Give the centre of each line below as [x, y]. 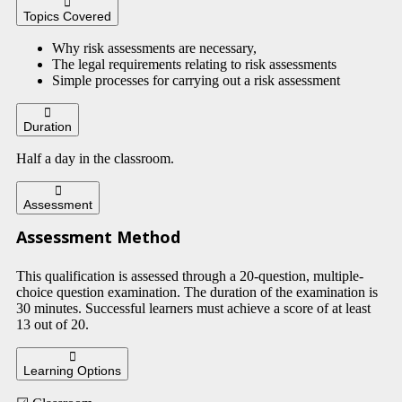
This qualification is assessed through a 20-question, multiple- [190, 275]
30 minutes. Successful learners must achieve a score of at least [193, 308]
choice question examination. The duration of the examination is [197, 292]
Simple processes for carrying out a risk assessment [196, 80]
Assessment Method [98, 236]
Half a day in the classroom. [95, 158]
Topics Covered [67, 16]
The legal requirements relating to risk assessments [194, 64]
